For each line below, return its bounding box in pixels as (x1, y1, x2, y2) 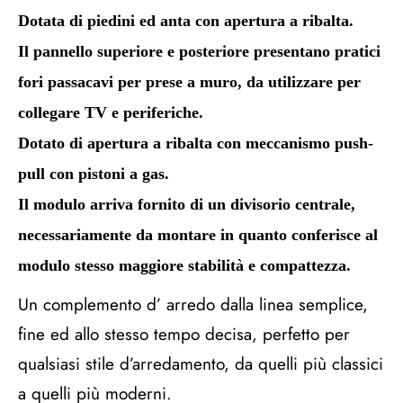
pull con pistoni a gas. (18, 165, 169, 183)
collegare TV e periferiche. (18, 103, 203, 121)
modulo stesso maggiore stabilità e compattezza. (18, 256, 351, 274)
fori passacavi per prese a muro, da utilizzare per (18, 73, 361, 91)
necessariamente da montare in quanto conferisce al (18, 226, 378, 244)
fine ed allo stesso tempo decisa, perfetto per (18, 322, 350, 346)
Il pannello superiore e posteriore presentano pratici (18, 42, 381, 60)
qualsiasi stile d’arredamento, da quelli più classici (18, 352, 383, 376)
